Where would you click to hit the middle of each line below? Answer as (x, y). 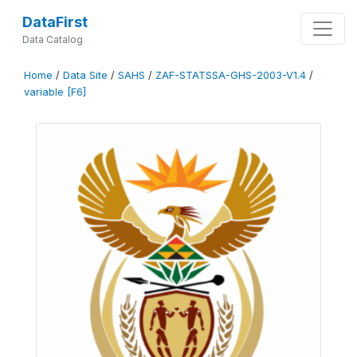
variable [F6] (55, 92)
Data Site (85, 75)
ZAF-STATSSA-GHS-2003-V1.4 (231, 75)
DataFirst (55, 22)
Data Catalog (52, 39)
